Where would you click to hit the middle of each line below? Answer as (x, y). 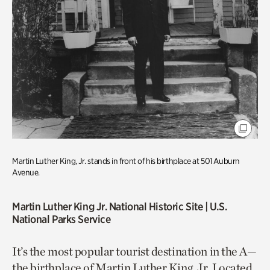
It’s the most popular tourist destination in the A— (134, 251)
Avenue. (26, 172)
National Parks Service (61, 219)
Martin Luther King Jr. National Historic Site (108, 206)
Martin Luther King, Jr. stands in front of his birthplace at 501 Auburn (126, 161)
